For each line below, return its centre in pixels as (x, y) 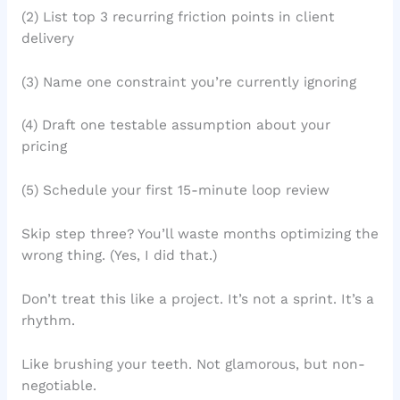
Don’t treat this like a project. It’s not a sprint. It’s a (197, 299)
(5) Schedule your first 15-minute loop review (175, 191)
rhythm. (48, 320)
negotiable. (58, 385)
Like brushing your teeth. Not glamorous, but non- (193, 364)
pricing (44, 147)
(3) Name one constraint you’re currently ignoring (188, 82)
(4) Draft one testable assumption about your (175, 125)
